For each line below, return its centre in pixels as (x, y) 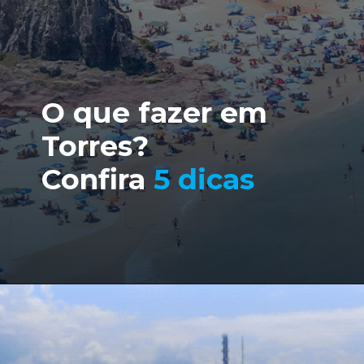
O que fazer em (155, 112)
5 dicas (204, 179)
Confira (98, 179)
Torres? (100, 145)
